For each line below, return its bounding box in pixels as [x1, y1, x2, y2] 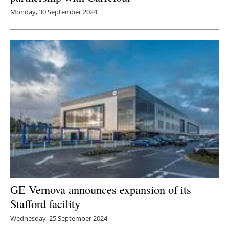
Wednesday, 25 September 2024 [10, 213, 107, 223]
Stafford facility [10, 195, 80, 211]
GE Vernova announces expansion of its [10, 181, 191, 197]
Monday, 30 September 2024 [10, 7, 97, 17]
